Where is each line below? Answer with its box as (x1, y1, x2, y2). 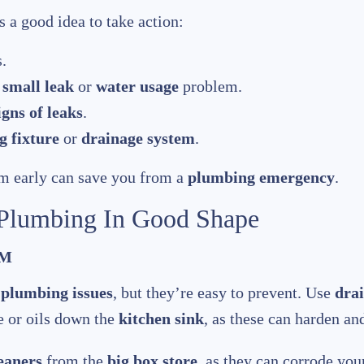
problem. (179, 77, 242, 96)
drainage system (81, 129, 195, 148)
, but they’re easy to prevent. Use (113, 284, 335, 302)
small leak (2, 77, 74, 96)
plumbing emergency (188, 168, 335, 187)
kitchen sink (119, 310, 204, 328)
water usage (96, 77, 179, 96)
